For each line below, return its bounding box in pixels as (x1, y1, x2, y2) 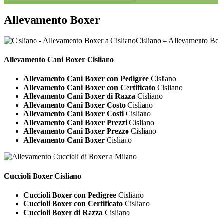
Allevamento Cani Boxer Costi (23, 109, 124, 118)
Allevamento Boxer (4, 13, 100, 26)
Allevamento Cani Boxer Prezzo (23, 127, 129, 136)
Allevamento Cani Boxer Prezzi (23, 118, 127, 127)
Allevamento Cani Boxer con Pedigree (23, 74, 149, 83)
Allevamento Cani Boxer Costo (23, 101, 126, 109)
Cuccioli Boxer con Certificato (23, 199, 123, 208)
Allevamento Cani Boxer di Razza (23, 92, 135, 101)
